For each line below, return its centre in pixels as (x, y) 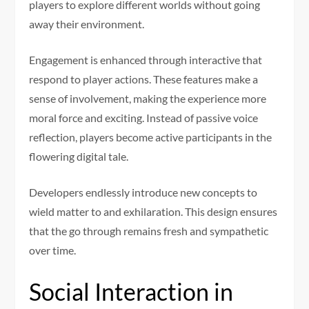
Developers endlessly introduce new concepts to (143, 192)
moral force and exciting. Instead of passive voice (144, 117)
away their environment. (87, 23)
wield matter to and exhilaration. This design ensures (153, 211)
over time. (53, 250)
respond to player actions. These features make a (144, 79)
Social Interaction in (131, 291)
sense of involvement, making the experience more (148, 98)
